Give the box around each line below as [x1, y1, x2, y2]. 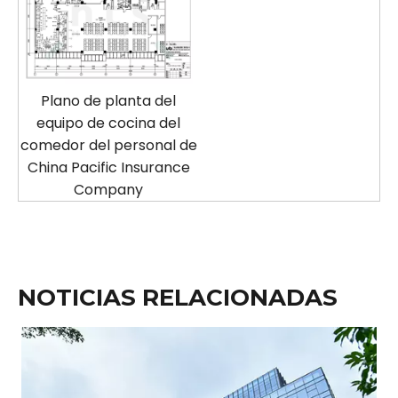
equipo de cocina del [36, 113, 180, 134]
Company [74, 179, 143, 201]
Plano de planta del [41, 91, 176, 112]
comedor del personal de [20, 135, 197, 156]
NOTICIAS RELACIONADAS [18, 283, 338, 313]
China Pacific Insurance [27, 157, 190, 179]
